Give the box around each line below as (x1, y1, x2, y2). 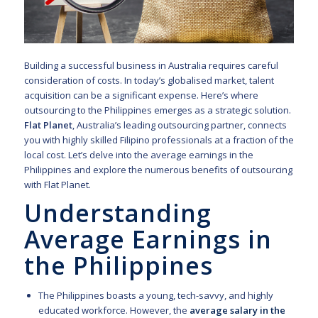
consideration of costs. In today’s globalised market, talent (23, 73, 274, 87)
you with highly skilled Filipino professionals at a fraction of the (23, 133, 294, 146)
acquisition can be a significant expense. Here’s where (23, 88, 258, 102)
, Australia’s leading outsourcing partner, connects (72, 118, 287, 131)
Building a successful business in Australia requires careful (23, 58, 278, 72)
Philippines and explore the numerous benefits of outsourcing (23, 163, 292, 176)
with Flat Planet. (23, 177, 91, 191)
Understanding (23, 197, 212, 230)
